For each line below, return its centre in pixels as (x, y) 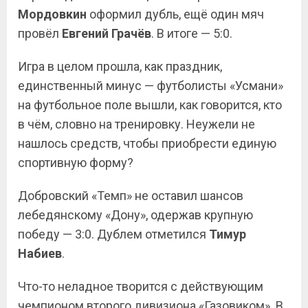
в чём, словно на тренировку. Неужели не (136, 124)
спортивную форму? (76, 163)
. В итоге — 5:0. (192, 33)
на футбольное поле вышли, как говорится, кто (150, 105)
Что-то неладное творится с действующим (141, 286)
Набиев (40, 253)
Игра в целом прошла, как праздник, (120, 66)
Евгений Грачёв (107, 33)
